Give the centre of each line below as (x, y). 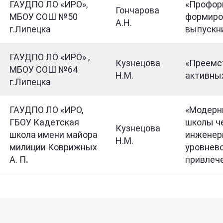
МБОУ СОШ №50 (44, 17)
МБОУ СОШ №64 (44, 69)
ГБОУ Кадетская (44, 122)
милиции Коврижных (53, 147)
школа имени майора (54, 135)
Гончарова (137, 10)
